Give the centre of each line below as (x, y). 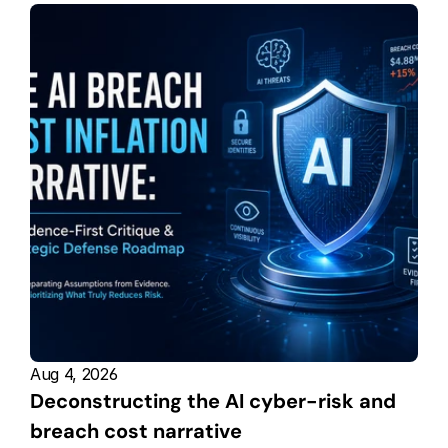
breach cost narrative (136, 430)
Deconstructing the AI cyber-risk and (213, 400)
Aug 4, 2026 (74, 373)
